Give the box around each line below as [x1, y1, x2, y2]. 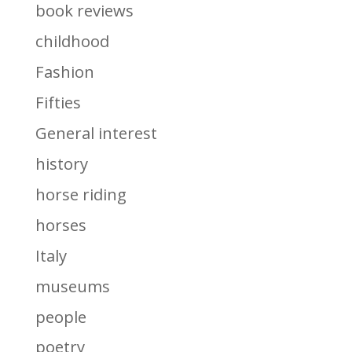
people [35, 305, 86, 328]
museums [35, 274, 110, 297]
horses [35, 213, 86, 236]
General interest [35, 121, 157, 144]
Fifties [35, 90, 81, 113]
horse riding [35, 182, 126, 205]
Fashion [35, 60, 94, 82]
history [35, 152, 88, 174]
